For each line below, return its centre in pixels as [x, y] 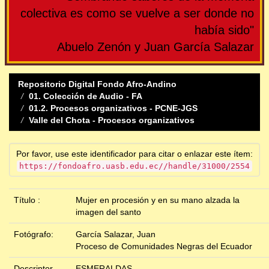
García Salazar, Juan [116, 234]
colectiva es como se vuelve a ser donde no [137, 14]
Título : [28, 200]
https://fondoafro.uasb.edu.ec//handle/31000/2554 [134, 166]
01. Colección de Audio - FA [86, 96]
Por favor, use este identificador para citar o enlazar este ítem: [134, 154]
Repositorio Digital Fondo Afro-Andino [97, 84]
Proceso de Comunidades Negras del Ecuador [164, 246]
